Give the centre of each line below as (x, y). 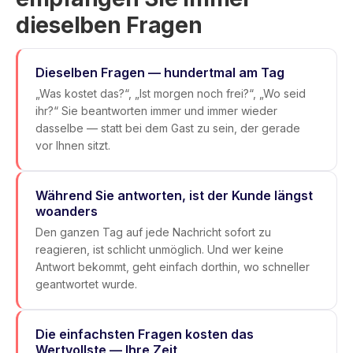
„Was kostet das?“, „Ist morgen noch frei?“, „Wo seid (171, 93)
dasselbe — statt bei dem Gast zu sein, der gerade (168, 128)
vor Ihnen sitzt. (73, 145)
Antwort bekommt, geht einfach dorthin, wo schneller (173, 267)
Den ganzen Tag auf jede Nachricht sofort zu (153, 232)
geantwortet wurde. (86, 284)
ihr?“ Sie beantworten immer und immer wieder (156, 111)
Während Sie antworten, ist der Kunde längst (174, 195)
